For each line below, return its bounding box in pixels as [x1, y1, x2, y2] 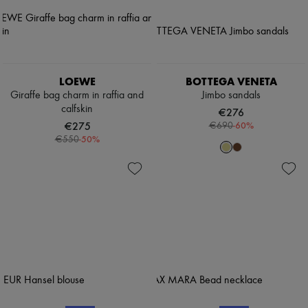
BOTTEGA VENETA [185, 75, 277, 89]
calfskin [61, 104, 93, 115]
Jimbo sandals [201, 90, 261, 102]
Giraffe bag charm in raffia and [10, 90, 144, 102]
